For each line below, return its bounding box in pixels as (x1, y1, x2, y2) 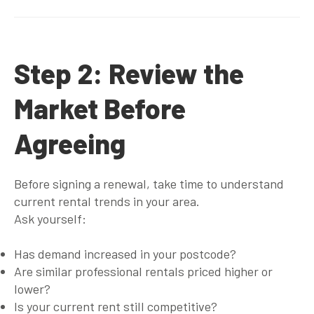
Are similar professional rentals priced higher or (14, 263, 273, 279)
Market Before (14, 91, 186, 125)
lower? (14, 280, 50, 296)
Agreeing (14, 126, 125, 160)
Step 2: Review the (14, 56, 244, 90)
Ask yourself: (14, 210, 86, 226)
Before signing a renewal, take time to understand (14, 175, 284, 191)
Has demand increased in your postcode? (14, 245, 236, 261)
